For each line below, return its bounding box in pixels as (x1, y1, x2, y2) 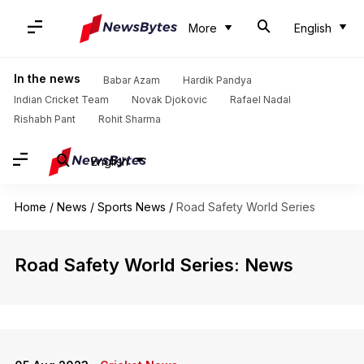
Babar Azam (102, 74, 160, 86)
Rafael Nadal (229, 93, 291, 106)
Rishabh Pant (13, 113, 76, 125)
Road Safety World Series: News (14, 254, 293, 275)
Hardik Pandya (182, 74, 252, 86)
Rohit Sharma (97, 113, 161, 125)
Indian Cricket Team (13, 93, 109, 106)
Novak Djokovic (131, 93, 207, 106)
